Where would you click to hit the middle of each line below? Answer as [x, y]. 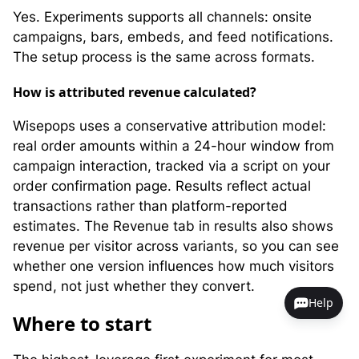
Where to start [82, 323]
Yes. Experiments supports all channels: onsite [162, 17]
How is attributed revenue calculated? [135, 92]
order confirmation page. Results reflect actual [162, 186]
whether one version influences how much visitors [173, 266]
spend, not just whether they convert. [134, 286]
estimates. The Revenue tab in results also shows [173, 226]
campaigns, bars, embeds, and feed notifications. [173, 37]
